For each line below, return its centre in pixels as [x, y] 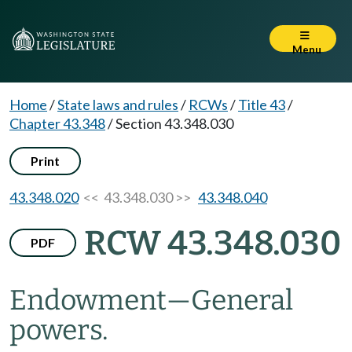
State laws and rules [118, 104]
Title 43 [262, 104]
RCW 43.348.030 [213, 243]
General [242, 300]
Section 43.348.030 [174, 123]
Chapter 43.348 [57, 123]
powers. [59, 330]
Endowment [88, 300]
